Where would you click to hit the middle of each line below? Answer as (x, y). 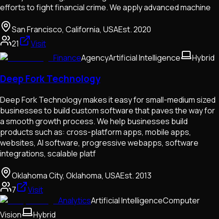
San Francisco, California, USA (65, 30)
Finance (67, 58)
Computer (181, 200)
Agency (95, 58)
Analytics (75, 200)
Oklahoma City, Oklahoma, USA (66, 175)
